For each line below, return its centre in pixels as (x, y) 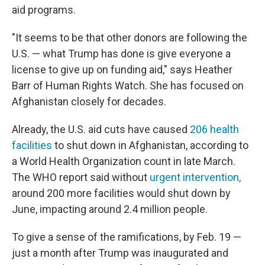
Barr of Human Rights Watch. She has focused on (128, 85)
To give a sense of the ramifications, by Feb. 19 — (127, 237)
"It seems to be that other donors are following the (130, 38)
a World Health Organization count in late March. (124, 161)
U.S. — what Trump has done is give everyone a (121, 54)
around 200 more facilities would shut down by (121, 193)
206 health (214, 129)
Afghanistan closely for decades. (89, 101)
